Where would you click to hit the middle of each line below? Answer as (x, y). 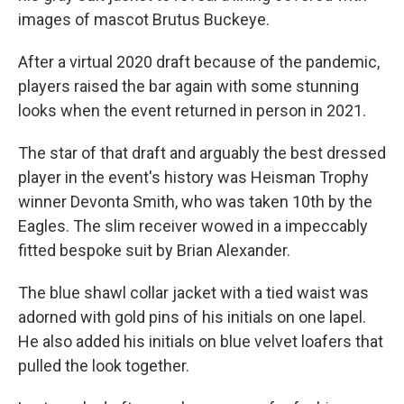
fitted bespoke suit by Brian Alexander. (154, 250)
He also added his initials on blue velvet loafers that (201, 341)
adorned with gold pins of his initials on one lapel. (192, 317)
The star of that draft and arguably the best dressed (202, 153)
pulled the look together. (104, 366)
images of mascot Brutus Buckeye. (144, 19)
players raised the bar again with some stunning (188, 86)
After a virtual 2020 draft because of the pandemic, (199, 62)
